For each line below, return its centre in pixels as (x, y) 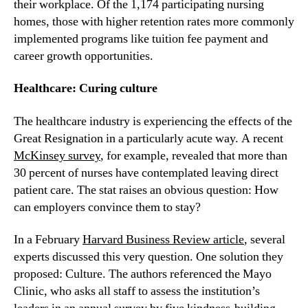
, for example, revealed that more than (194, 155)
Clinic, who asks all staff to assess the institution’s (137, 291)
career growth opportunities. (84, 56)
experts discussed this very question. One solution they (148, 257)
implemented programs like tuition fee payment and (141, 38)
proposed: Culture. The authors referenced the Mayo (143, 274)
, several (265, 240)
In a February (48, 240)
